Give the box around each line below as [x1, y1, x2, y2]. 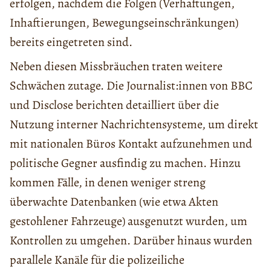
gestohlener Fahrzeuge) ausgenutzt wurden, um [10, 213, 247, 230]
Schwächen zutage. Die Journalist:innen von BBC [10, 77, 253, 94]
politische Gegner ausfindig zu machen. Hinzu [10, 155, 241, 172]
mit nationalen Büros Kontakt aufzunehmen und [10, 135, 252, 152]
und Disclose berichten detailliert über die [10, 97, 219, 114]
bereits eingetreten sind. [10, 34, 132, 51]
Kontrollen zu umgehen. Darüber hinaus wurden [10, 232, 252, 249]
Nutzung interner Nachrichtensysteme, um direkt [10, 116, 258, 133]
